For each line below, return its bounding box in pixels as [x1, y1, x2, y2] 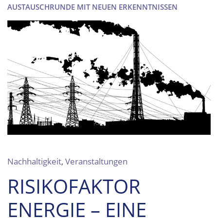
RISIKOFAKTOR [7, 173, 141, 200]
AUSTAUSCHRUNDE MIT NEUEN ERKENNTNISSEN [7, 2, 178, 12]
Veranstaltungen [65, 156, 127, 167]
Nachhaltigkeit [7, 156, 61, 167]
